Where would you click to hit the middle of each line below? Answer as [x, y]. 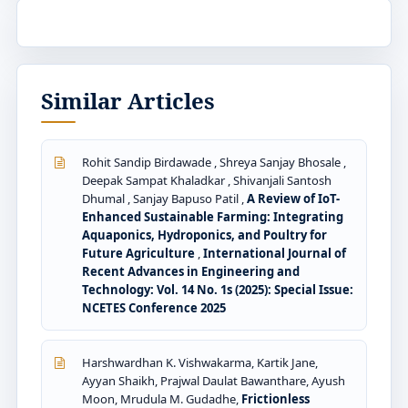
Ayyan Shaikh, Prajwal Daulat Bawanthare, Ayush [214, 380]
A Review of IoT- [293, 198]
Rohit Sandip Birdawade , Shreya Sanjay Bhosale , [214, 162]
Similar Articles [128, 100]
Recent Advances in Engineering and [191, 271]
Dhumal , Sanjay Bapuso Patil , [164, 198]
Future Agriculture [140, 253]
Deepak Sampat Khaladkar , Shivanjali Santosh [207, 180]
